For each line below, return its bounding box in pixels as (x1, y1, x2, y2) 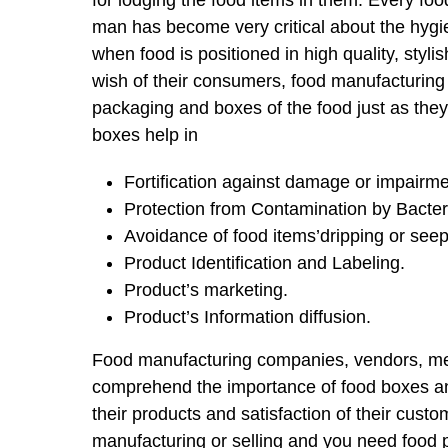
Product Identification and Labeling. (124, 253, 405, 273)
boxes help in (92, 125, 198, 145)
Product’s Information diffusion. (124, 307, 371, 327)
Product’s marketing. (124, 280, 288, 300)
